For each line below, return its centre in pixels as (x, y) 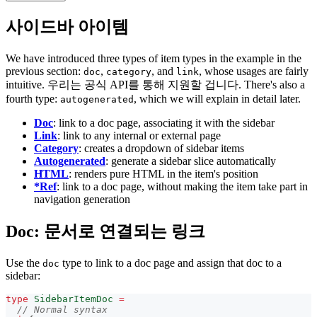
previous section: (45, 71)
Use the (24, 263)
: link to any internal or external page (139, 135)
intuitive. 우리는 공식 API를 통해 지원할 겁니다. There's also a (155, 84)
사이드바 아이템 (67, 27)
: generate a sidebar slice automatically (191, 161)
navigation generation (82, 199)
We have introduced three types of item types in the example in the (154, 58)
